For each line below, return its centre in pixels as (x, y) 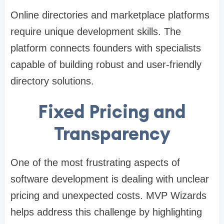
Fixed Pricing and (112, 112)
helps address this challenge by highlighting (106, 212)
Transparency (112, 134)
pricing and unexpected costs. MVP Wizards (108, 196)
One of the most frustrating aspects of (95, 163)
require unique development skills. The (96, 32)
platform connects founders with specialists (106, 48)
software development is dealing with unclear (110, 179)
